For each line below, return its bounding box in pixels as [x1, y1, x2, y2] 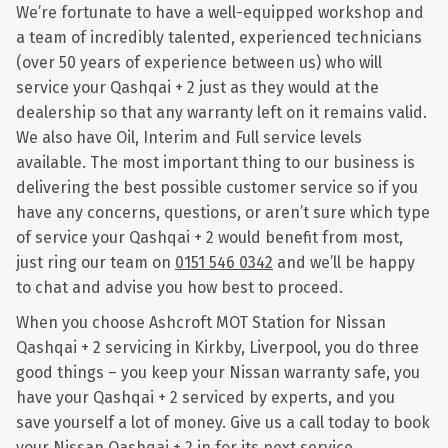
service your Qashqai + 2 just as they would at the [16, 78, 379, 97]
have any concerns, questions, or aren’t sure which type [16, 203, 430, 222]
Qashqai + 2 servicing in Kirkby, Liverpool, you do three [16, 338, 419, 357]
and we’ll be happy [273, 253, 415, 272]
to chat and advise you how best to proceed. [16, 278, 343, 297]
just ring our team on [16, 253, 175, 272]
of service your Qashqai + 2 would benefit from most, [16, 228, 403, 247]
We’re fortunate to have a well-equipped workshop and [16, 3, 424, 22]
